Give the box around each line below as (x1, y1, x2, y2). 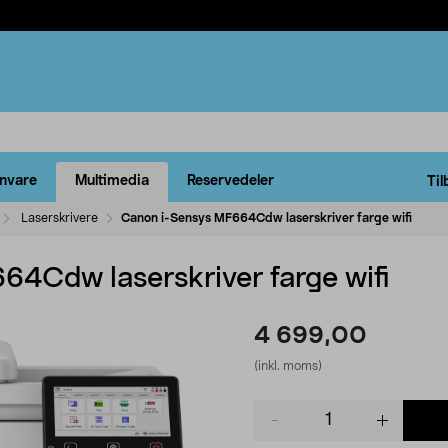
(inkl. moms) (254, 359, 322, 372)
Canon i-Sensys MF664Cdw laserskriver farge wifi (121, 211, 412, 224)
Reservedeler (187, 174, 274, 189)
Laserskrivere (21, 211, 98, 224)
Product (253, 401, 306, 416)
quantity (253, 421, 308, 436)
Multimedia (75, 174, 149, 189)
